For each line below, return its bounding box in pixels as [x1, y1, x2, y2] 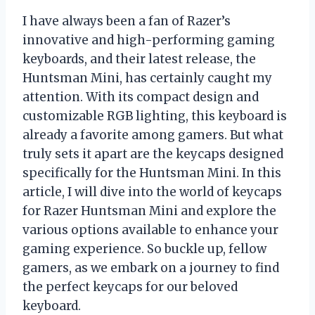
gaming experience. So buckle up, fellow [22, 241, 266, 257]
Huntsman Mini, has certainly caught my [22, 70, 272, 86]
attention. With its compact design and [22, 89, 259, 105]
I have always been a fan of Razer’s [22, 13, 231, 30]
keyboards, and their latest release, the [22, 51, 256, 67]
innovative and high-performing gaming [22, 32, 275, 49]
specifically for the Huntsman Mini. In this [22, 165, 281, 181]
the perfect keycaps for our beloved [22, 279, 238, 295]
